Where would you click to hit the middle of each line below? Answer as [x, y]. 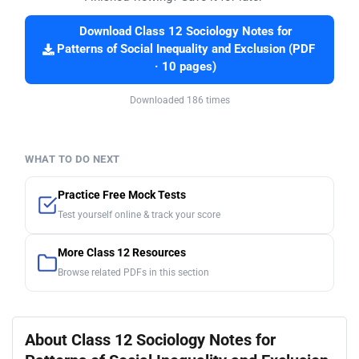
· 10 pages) [186, 67]
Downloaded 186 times [179, 101]
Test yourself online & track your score [139, 215]
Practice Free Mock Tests [122, 196]
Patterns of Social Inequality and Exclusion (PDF [186, 50]
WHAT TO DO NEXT [73, 159]
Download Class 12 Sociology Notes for [186, 32]
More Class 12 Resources [122, 253]
